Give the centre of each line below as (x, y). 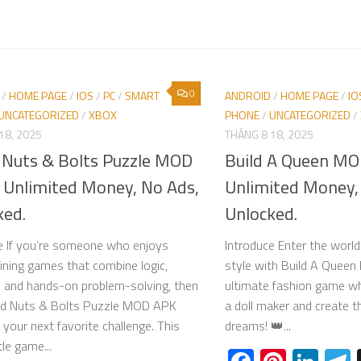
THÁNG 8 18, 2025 (269, 134)
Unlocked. (261, 213)
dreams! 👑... (258, 325)
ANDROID (248, 95)
